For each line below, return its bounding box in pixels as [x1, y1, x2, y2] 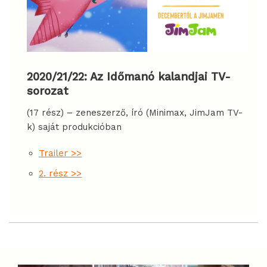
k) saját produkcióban [27, 122, 122, 133]
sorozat [27, 84, 69, 98]
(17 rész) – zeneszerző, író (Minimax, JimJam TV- [27, 107, 243, 119]
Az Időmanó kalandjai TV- [90, 70, 231, 83]
